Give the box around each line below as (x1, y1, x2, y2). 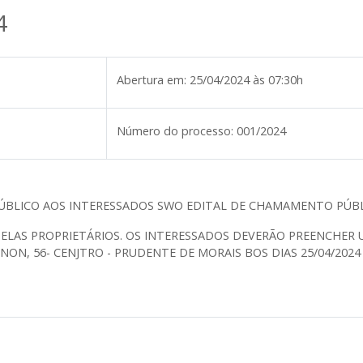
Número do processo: (117, 123, 233, 139)
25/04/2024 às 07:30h (190, 72, 303, 88)
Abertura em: (117, 72, 186, 88)
